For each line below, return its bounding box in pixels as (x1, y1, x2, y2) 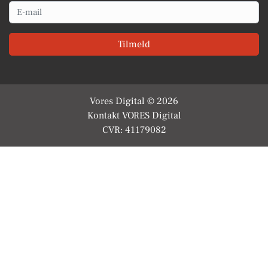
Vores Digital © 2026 (90, 95, 178, 107)
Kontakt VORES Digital (87, 109, 181, 121)
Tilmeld (118, 38, 150, 50)
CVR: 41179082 (102, 123, 166, 136)
